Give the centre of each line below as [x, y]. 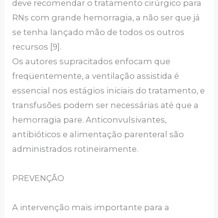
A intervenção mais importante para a [91, 207]
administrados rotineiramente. [75, 149]
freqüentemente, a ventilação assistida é [96, 76]
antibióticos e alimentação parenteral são [98, 134]
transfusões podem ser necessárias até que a [106, 105]
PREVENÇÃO [38, 178]
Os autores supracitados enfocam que [91, 61]
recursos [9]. [37, 47]
